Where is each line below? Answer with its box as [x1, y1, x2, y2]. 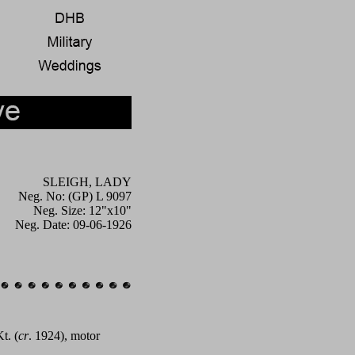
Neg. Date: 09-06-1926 [15, 218, 132, 231]
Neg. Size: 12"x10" [33, 204, 132, 217]
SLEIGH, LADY [43, 175, 132, 189]
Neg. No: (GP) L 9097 [18, 189, 132, 203]
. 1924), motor [29, 329, 100, 342]
